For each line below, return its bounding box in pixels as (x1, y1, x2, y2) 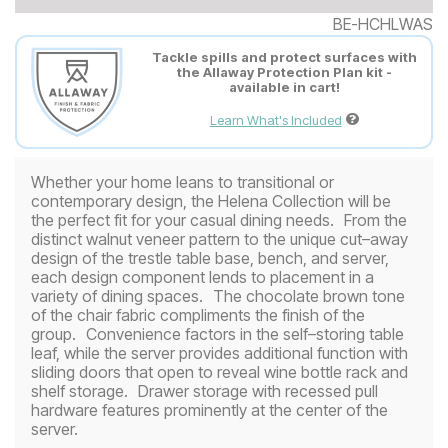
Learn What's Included (209, 112, 342, 129)
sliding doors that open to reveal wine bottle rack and (31, 361, 408, 382)
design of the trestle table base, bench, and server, (31, 247, 389, 268)
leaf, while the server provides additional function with (31, 342, 408, 363)
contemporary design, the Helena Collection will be (31, 190, 391, 211)
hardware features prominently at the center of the (31, 399, 388, 420)
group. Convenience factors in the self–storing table (31, 323, 404, 344)
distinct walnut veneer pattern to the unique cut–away (31, 228, 408, 249)
